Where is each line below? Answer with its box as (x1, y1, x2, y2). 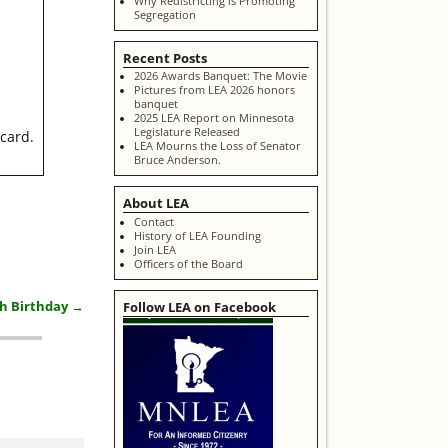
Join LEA (133, 242, 176, 257)
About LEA (123, 194, 189, 213)
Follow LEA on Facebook (123, 297, 276, 316)
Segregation (133, 8, 196, 23)
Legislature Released (133, 125, 240, 140)
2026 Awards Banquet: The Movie (133, 69, 307, 84)
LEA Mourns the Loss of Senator (133, 139, 301, 154)
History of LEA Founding (133, 228, 261, 243)
